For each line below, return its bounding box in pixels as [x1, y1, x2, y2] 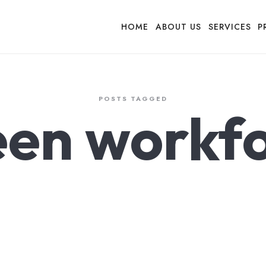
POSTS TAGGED [99, 94, 167, 103]
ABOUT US [156, 21, 202, 33]
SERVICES [208, 21, 251, 33]
